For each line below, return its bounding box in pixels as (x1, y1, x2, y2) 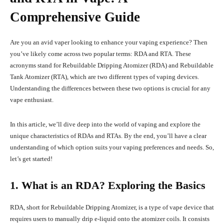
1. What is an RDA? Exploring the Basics (10, 179, 205, 192)
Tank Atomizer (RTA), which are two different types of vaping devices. (10, 73, 199, 81)
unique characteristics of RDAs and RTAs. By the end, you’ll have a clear (10, 132, 206, 140)
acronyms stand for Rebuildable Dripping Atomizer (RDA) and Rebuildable (10, 61, 213, 69)
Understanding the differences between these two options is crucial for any (10, 84, 210, 92)
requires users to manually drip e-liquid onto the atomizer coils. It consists (10, 215, 209, 223)
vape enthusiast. (10, 96, 53, 104)
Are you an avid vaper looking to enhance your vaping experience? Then (10, 38, 207, 46)
